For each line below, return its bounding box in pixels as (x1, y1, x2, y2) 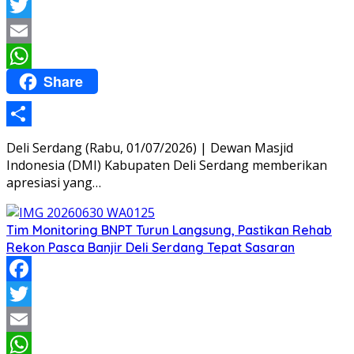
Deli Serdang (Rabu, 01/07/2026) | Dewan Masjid (6, 138, 293, 156)
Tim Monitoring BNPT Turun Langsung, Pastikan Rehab (6, 221, 332, 238)
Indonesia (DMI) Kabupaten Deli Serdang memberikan (6, 156, 327, 174)
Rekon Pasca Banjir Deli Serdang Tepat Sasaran (6, 239, 295, 255)
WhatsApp (6, 73, 68, 90)
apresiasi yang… (6, 173, 101, 191)
